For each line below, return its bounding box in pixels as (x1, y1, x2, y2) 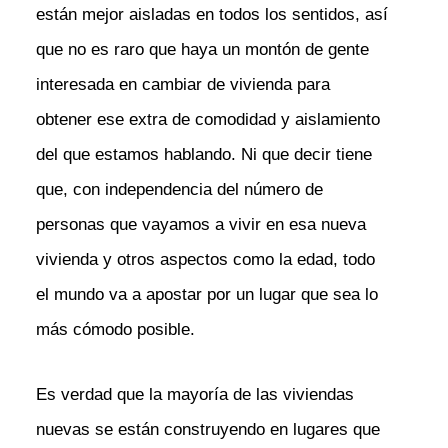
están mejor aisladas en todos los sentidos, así (35, 5, 388, 25)
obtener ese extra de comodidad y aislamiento (35, 110, 380, 130)
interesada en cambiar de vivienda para (35, 75, 330, 95)
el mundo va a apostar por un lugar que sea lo (35, 285, 378, 305)
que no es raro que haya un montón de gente (35, 40, 369, 60)
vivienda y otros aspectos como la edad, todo (35, 250, 375, 270)
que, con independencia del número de (35, 180, 323, 200)
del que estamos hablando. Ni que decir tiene (35, 145, 372, 165)
